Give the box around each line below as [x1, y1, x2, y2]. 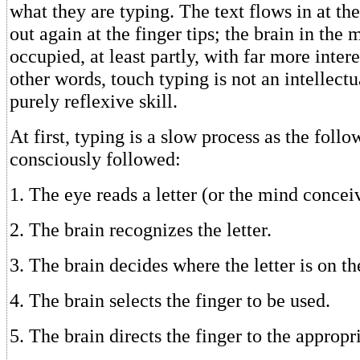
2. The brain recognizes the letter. [10, 219, 272, 240]
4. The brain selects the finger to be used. [10, 289, 330, 311]
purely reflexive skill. [10, 90, 178, 112]
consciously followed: [10, 148, 181, 170]
